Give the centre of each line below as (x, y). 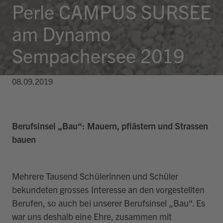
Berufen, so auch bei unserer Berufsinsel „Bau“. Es (109, 203)
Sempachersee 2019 (98, 55)
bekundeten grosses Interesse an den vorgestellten (109, 189)
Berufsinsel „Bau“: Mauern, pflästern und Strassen (110, 125)
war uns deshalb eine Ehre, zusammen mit (92, 216)
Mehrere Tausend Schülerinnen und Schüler (95, 176)
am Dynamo (61, 33)
